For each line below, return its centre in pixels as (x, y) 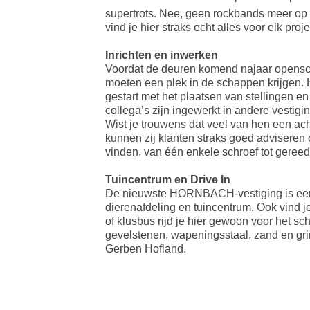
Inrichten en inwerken (162, 55)
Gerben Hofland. (146, 249)
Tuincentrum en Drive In (168, 180)
